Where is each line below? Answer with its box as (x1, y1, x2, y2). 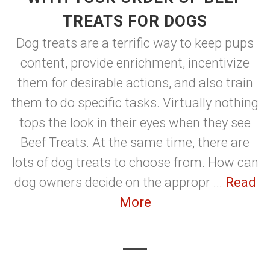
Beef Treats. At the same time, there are (20, 135, 250, 150)
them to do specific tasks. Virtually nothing (11, 95, 259, 110)
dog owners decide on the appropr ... (14, 175, 225, 190)
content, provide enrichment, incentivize (20, 55, 250, 71)
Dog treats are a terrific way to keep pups (16, 36, 254, 51)
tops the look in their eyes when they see (19, 115, 251, 130)
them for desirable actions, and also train (17, 75, 253, 90)
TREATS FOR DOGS (63, 12, 207, 30)
